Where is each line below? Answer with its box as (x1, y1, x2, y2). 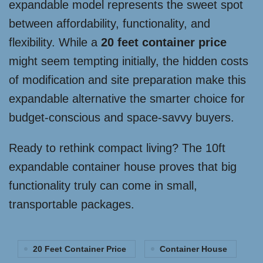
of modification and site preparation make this (9, 73, 246, 87)
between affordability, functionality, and (9, 17, 210, 31)
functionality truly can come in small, (9, 179, 197, 193)
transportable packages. (9, 198, 134, 211)
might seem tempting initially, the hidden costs (9, 55, 248, 68)
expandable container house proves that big (9, 160, 237, 174)
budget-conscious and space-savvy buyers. (9, 111, 234, 124)
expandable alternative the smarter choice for (9, 92, 245, 106)
